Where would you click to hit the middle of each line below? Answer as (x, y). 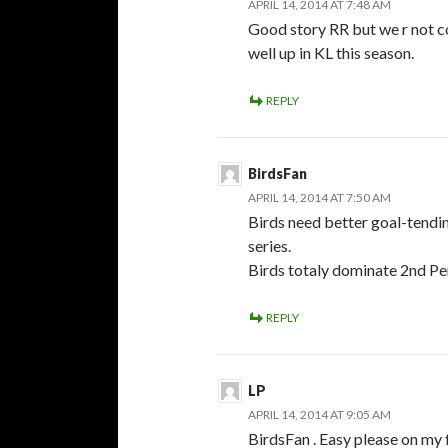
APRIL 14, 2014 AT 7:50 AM (319, 197)
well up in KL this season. (331, 52)
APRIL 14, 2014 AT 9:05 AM (319, 414)
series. (269, 245)
